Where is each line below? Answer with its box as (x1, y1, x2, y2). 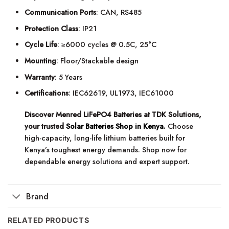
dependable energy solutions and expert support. (25, 156, 190, 167)
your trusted (25, 121, 66, 132)
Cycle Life (25, 39, 58, 50)
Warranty (25, 72, 55, 82)
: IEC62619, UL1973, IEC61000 (68, 88, 174, 99)
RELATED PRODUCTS (8, 216, 89, 225)
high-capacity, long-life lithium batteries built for (25, 133, 186, 144)
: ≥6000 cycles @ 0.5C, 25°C (57, 39, 157, 50)
